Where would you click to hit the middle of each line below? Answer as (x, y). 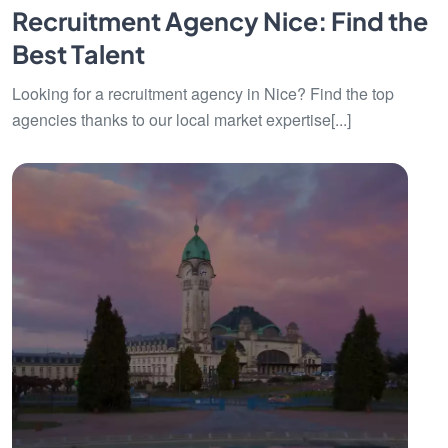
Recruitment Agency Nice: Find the (220, 21)
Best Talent (78, 54)
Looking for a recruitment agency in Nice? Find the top (203, 93)
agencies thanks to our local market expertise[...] (181, 119)
